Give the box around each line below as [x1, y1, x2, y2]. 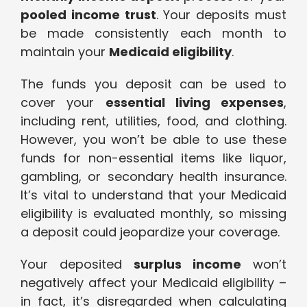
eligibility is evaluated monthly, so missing [21, 205, 286, 223]
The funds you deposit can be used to [21, 75, 286, 93]
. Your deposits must [156, 6, 287, 24]
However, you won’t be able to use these [21, 131, 286, 149]
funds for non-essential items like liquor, [21, 149, 286, 167]
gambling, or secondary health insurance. [21, 168, 286, 186]
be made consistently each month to [21, 25, 286, 42]
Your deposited [21, 256, 134, 273]
